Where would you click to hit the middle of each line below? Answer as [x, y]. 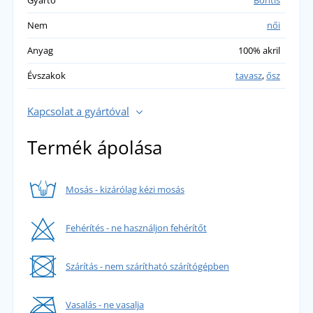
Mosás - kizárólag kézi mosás [125, 189]
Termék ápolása [94, 147]
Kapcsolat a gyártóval [78, 111]
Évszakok [46, 75]
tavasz [249, 75]
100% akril [259, 50]
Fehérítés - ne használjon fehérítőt [136, 227]
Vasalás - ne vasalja [104, 304]
